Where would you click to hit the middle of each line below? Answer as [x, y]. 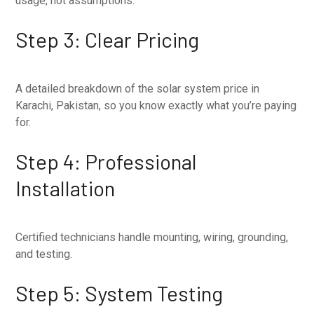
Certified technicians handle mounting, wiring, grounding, [152, 237]
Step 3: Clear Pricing [108, 39]
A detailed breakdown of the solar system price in [138, 88]
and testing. [44, 254]
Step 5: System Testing [120, 293]
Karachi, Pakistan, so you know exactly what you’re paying [156, 105]
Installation [66, 187]
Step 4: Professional [107, 161]
